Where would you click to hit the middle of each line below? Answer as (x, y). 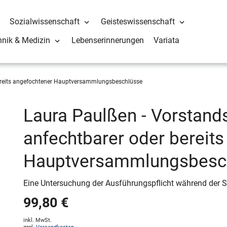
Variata (167, 41)
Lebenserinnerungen (108, 41)
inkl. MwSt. (37, 220)
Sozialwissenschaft (45, 22)
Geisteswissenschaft (138, 22)
